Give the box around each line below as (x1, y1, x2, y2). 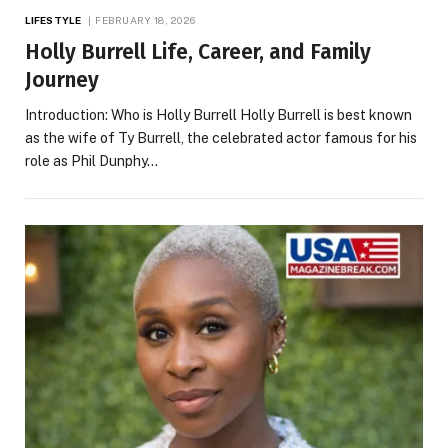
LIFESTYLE (25, 13, 81, 26)
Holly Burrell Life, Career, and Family (25, 38, 371, 65)
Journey (25, 66, 99, 93)
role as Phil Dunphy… (25, 152, 158, 169)
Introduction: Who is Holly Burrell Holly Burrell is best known (25, 106, 412, 123)
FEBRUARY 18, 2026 (95, 13, 196, 26)
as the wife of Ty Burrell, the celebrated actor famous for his (25, 129, 417, 146)
